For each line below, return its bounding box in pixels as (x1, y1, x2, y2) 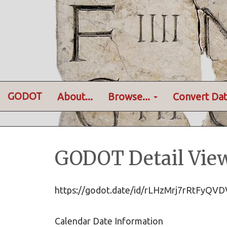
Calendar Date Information (55, 216, 163, 226)
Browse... (108, 91, 153, 102)
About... (57, 91, 93, 102)
